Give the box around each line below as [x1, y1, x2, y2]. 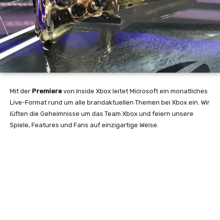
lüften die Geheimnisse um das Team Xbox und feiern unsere [10, 110, 193, 117]
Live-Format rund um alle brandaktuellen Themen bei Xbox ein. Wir [10, 98, 210, 106]
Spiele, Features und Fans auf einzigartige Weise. [10, 121, 159, 129]
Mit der [10, 87, 32, 95]
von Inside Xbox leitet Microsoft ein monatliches [62, 87, 208, 95]
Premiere [32, 87, 62, 95]
